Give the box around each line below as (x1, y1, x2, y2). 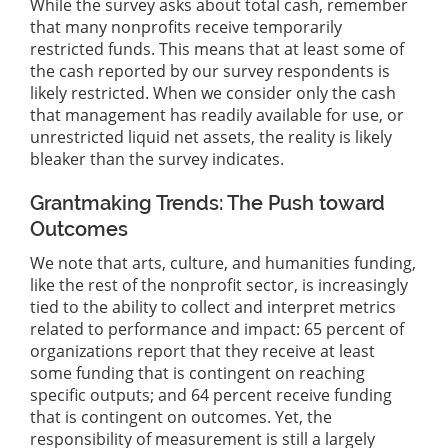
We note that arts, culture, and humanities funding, (30, 252, 416, 275)
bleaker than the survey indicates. (30, 148, 284, 171)
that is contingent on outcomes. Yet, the (30, 406, 332, 429)
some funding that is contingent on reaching (30, 362, 365, 385)
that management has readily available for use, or (30, 104, 404, 127)
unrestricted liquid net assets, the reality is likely (30, 126, 392, 149)
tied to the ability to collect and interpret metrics (30, 296, 396, 319)
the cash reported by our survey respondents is (30, 60, 390, 83)
